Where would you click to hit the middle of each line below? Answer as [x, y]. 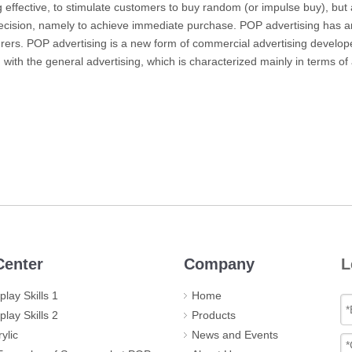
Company [219, 264]
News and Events [235, 335]
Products [214, 315]
